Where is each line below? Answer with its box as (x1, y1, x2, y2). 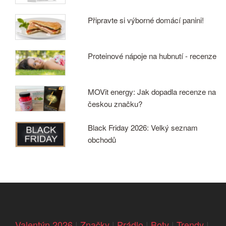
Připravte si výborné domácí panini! (88, 14, 204, 25)
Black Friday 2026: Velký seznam (88, 122, 198, 133)
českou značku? (88, 98, 143, 109)
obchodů (88, 134, 117, 145)
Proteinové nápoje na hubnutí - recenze (88, 50, 217, 61)
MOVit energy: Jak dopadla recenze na (88, 86, 216, 97)
